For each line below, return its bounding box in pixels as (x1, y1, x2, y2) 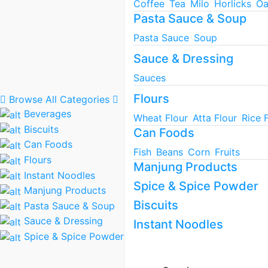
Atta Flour (193, 112, 237, 124)
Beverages (21, 107, 71, 120)
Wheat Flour (133, 112, 188, 124)
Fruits (215, 146, 240, 159)
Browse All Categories (6, 93, 112, 105)
